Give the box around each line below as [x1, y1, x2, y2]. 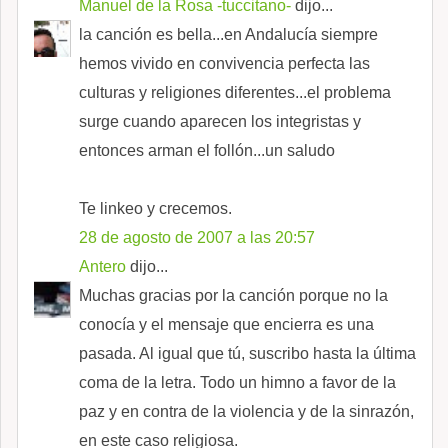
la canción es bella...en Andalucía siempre [79, 25, 378, 43]
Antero [79, 257, 126, 275]
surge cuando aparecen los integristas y [79, 112, 361, 130]
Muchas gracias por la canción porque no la [79, 286, 388, 304]
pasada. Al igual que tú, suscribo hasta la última [79, 344, 416, 362]
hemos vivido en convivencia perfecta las [79, 54, 370, 72]
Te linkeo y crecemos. [79, 199, 232, 217]
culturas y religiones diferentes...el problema [79, 83, 391, 101]
